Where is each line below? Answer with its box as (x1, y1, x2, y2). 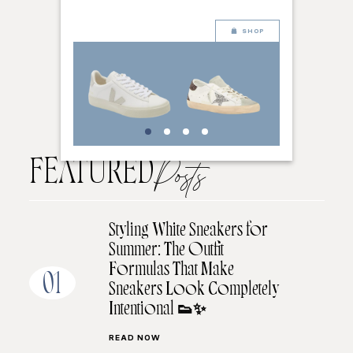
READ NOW (108, 334, 161, 344)
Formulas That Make (108, 263, 234, 280)
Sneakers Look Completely (108, 283, 279, 299)
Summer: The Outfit (108, 243, 224, 260)
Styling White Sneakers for (108, 224, 268, 240)
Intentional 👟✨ (108, 303, 206, 319)
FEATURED (28, 160, 154, 191)
